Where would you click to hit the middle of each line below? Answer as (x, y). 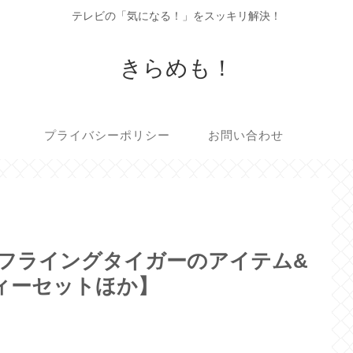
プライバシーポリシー (107, 136)
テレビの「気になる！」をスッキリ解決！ (176, 16)
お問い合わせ (246, 136)
